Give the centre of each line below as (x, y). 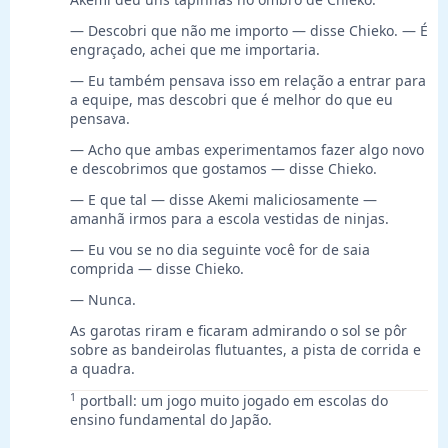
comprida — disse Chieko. (157, 269)
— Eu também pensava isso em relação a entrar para (248, 81)
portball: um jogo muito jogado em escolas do (232, 401)
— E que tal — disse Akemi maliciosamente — (223, 200)
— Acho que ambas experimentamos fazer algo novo (247, 150)
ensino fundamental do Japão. (171, 420)
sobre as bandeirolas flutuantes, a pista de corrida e (245, 350)
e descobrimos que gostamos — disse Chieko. (223, 169)
